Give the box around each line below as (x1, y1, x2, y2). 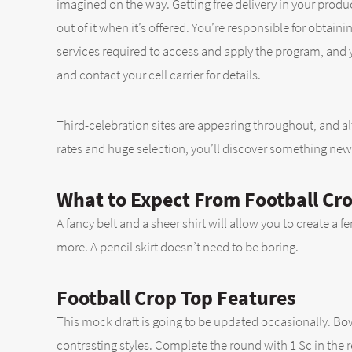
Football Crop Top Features (57, 284, 296, 310)
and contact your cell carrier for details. (57, 65, 261, 83)
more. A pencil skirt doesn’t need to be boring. (57, 238, 299, 256)
